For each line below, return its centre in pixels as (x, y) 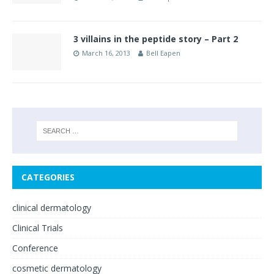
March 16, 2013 (106, 53)
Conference (35, 248)
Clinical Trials (38, 228)
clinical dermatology (52, 208)
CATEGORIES (48, 177)
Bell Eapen (163, 53)
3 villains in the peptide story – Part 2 (156, 39)
